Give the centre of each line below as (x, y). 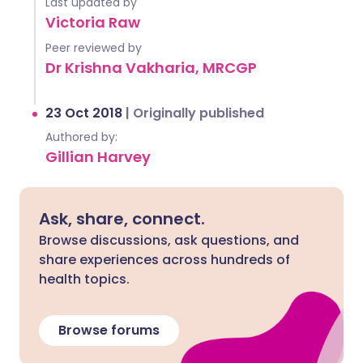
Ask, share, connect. (122, 219)
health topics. (84, 279)
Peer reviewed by (94, 48)
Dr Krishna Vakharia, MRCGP (151, 68)
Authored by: (81, 137)
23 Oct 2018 (85, 113)
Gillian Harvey (98, 157)
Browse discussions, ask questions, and (169, 240)
